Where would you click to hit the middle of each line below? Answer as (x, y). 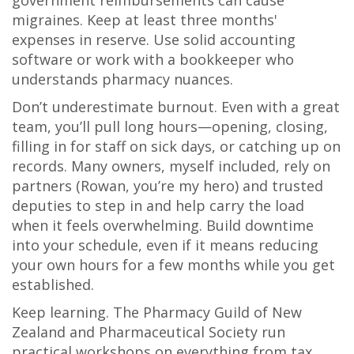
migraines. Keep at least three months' (145, 20)
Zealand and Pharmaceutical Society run (149, 332)
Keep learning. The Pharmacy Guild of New (157, 313)
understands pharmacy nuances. (122, 79)
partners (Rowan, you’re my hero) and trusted (168, 186)
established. (53, 285)
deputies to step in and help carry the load (158, 206)
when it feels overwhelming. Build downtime (163, 226)
